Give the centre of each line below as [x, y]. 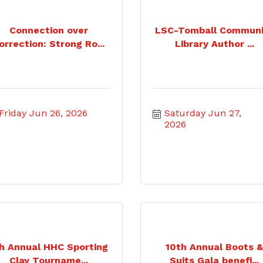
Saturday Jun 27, [203, 113]
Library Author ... [214, 44]
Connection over [48, 30]
